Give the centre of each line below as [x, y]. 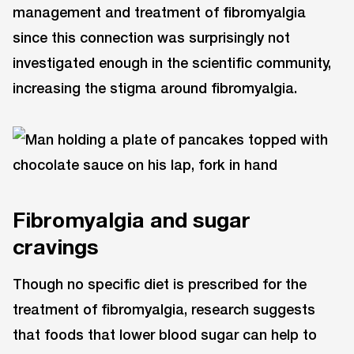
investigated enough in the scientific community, [172, 63]
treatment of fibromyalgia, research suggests [164, 309]
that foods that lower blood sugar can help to [165, 334]
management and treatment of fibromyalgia [159, 12]
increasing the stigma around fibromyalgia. [155, 88]
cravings [56, 247]
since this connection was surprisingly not [151, 38]
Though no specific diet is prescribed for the [160, 283]
